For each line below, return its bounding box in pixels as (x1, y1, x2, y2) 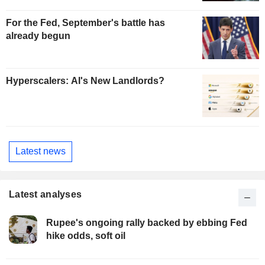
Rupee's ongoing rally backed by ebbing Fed (46, 218, 247, 228)
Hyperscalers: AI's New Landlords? (6, 76, 164, 86)
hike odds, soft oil (46, 231, 125, 241)
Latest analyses (9, 189, 82, 200)
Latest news (15, 146, 66, 157)
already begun (6, 31, 70, 41)
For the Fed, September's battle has (6, 18, 165, 28)
